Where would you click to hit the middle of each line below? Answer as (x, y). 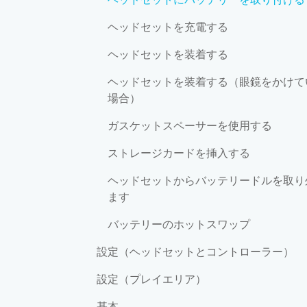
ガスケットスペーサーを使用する (190, 125)
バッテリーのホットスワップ (179, 224)
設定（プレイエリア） (151, 279)
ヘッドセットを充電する (168, 27)
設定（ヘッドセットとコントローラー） (195, 251)
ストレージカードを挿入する (179, 153)
